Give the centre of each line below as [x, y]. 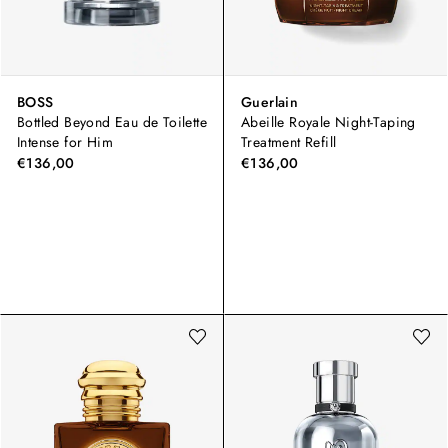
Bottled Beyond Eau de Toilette [112, 121]
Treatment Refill [289, 141]
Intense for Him [65, 141]
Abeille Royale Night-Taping [328, 121]
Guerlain [270, 101]
